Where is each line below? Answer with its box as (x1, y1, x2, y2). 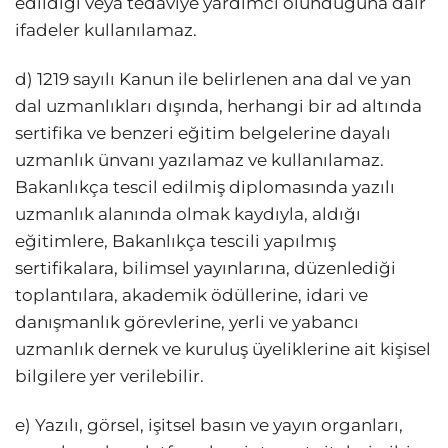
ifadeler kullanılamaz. (15, 20, 197, 41)
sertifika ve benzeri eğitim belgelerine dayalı (15, 123, 391, 144)
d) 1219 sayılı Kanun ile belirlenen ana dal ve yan (15, 69, 411, 90)
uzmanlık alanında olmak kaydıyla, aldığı (15, 204, 361, 225)
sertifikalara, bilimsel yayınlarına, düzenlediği (15, 258, 396, 279)
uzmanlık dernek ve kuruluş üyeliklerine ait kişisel (15, 339, 431, 360)
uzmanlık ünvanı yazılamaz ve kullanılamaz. (15, 150, 384, 171)
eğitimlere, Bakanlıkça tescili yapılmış (15, 231, 336, 252)
